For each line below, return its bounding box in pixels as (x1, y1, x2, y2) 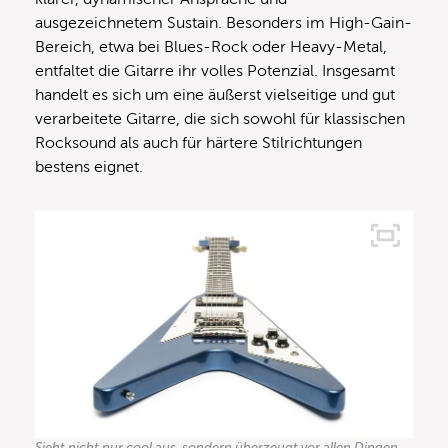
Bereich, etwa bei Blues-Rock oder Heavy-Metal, (35, 38, 387, 57)
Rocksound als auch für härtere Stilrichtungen (35, 134, 362, 153)
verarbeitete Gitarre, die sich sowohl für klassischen (35, 110, 405, 129)
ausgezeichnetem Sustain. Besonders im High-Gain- (35, 14, 412, 33)
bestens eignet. (35, 158, 143, 177)
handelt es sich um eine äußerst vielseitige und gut (35, 86, 395, 105)
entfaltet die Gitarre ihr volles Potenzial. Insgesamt (35, 62, 395, 81)
